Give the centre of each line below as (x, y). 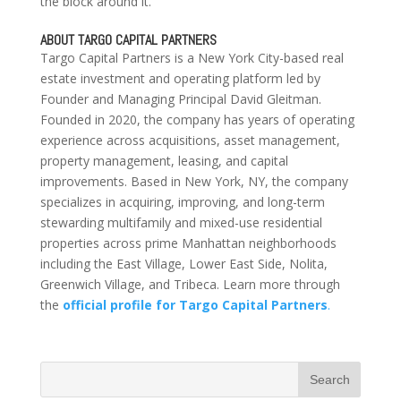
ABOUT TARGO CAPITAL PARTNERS (128, 40)
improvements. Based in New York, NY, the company (194, 182)
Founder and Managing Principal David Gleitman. (180, 99)
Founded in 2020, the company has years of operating (197, 120)
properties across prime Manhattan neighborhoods (188, 243)
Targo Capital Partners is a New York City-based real (192, 58)
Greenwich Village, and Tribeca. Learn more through (190, 285)
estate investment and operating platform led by (180, 79)
